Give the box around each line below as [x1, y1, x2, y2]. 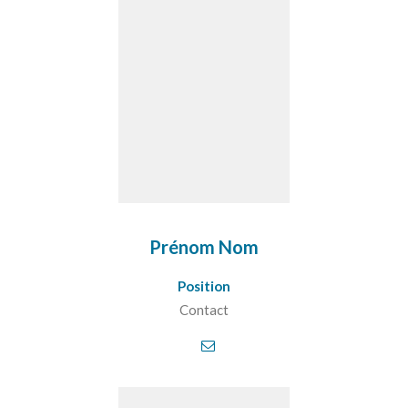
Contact [179, 301, 229, 318]
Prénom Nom [149, 236, 259, 258]
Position [178, 278, 230, 294]
